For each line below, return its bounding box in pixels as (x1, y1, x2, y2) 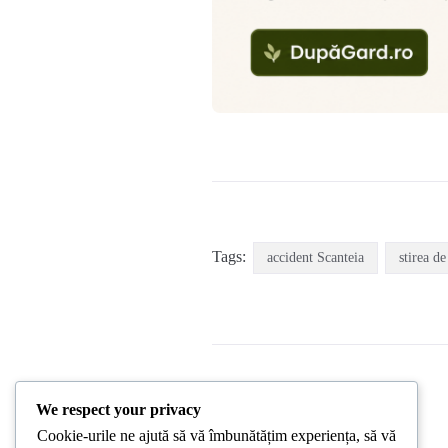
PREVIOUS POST (266, 427, 374, 443)
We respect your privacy (36, 401, 201, 419)
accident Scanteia (267, 250, 364, 266)
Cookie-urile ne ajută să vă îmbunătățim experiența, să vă (37, 427, 396, 445)
